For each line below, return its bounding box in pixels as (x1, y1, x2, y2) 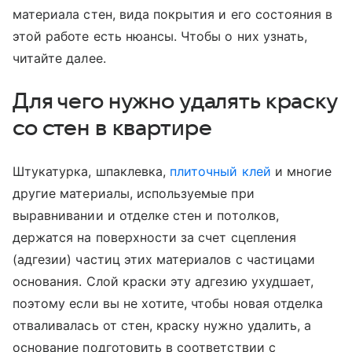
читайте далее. (13, 50, 106, 67)
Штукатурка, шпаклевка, (13, 163, 170, 180)
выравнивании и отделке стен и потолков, (13, 207, 279, 224)
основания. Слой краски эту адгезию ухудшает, (13, 273, 314, 290)
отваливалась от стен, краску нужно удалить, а (13, 317, 312, 334)
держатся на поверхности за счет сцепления (13, 229, 296, 246)
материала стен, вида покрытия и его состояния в (13, 6, 333, 23)
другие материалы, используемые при (13, 185, 255, 202)
